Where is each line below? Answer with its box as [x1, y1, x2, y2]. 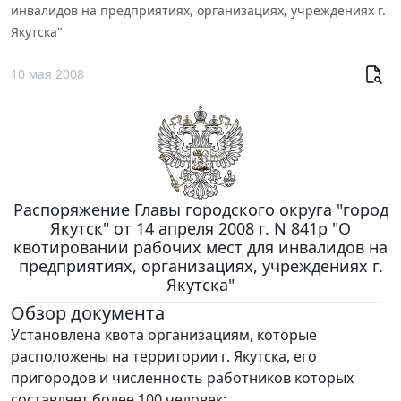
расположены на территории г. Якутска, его [11, 346, 317, 366]
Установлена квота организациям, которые [11, 324, 317, 345]
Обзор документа [11, 300, 165, 325]
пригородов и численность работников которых [11, 367, 354, 388]
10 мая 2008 [11, 65, 84, 83]
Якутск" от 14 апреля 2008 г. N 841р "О [50, 217, 351, 239]
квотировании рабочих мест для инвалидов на [13, 235, 388, 258]
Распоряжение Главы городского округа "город [13, 198, 388, 220]
